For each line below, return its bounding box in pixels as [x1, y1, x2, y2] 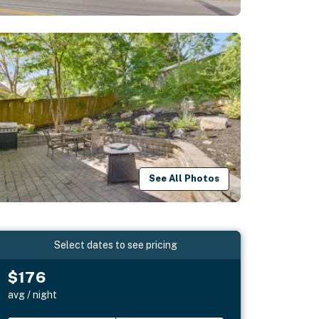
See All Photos [149, 173, 220, 184]
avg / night [8, 288, 58, 300]
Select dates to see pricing [54, 239, 178, 251]
